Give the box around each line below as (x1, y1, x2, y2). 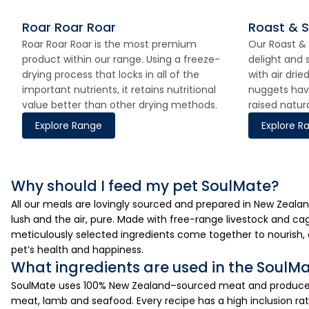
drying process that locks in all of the (22, 68, 199, 81)
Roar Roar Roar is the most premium (22, 37, 197, 51)
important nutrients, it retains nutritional (22, 83, 216, 97)
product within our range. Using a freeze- (22, 52, 220, 66)
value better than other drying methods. (22, 98, 217, 112)
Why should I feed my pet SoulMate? (11, 176, 279, 196)
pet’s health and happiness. (11, 243, 143, 257)
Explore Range (35, 119, 102, 132)
